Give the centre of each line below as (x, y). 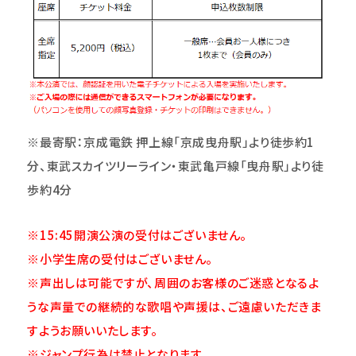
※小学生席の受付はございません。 (120, 258)
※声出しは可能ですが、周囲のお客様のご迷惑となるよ (173, 282)
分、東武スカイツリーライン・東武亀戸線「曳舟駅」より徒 (176, 165)
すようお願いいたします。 (93, 330)
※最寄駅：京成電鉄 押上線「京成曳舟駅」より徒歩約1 (171, 141)
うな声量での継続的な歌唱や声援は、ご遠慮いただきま (174, 306)
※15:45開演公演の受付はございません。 (137, 234)
